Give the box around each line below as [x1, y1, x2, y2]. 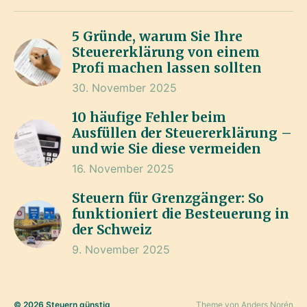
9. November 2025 [72, 243, 170, 256]
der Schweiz [72, 221, 151, 238]
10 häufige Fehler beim [72, 109, 226, 125]
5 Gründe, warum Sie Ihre [72, 28, 243, 45]
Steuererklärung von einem [72, 44, 260, 60]
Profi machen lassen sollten [72, 60, 262, 76]
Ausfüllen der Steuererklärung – [72, 125, 292, 141]
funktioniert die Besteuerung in [72, 206, 289, 222]
